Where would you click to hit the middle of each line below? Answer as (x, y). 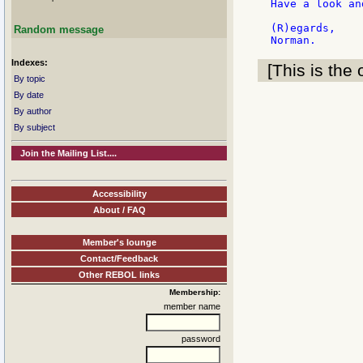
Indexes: (30, 62)
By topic (30, 79)
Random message (59, 30)
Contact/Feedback (119, 258)
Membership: (195, 292)
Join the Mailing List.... (69, 153)
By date (29, 95)
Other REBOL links (119, 274)
